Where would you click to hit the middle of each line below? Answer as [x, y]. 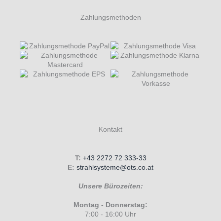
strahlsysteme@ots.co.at [115, 167]
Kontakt [110, 129]
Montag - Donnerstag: [110, 205]
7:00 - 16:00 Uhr [110, 214]
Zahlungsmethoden [110, 17]
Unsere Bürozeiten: [110, 186]
